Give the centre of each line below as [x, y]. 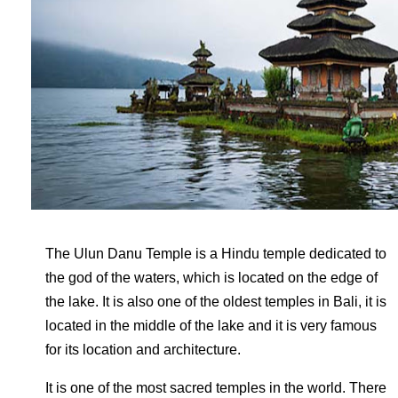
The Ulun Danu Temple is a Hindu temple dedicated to [216, 254]
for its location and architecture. [143, 350]
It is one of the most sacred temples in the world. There [216, 388]
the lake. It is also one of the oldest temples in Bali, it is [216, 302]
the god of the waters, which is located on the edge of [211, 278]
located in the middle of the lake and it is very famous [211, 326]
